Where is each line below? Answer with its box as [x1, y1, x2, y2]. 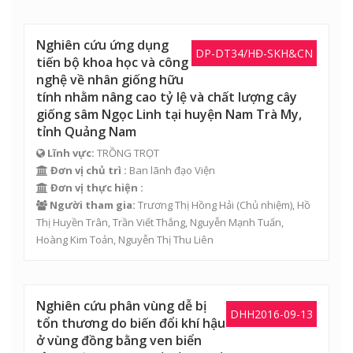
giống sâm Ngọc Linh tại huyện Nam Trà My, [36, 106, 302, 123]
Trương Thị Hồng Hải [138, 198, 234, 212]
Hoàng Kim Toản [36, 232, 113, 247]
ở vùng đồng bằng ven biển [36, 332, 202, 349]
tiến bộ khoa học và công [36, 54, 188, 71]
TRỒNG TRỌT [95, 146, 159, 160]
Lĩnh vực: [47, 146, 95, 160]
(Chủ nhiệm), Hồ [234, 198, 310, 212]
